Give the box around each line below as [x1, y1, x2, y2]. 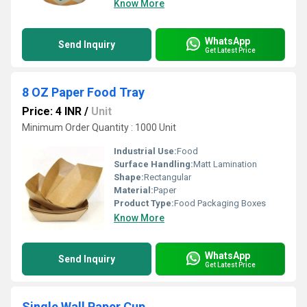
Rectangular [144, 172, 191, 182]
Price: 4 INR [22, 105, 82, 118]
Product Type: [114, 198, 174, 208]
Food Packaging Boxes [174, 198, 266, 208]
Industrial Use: [114, 146, 177, 156]
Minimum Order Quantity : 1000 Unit [22, 122, 176, 133]
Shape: [114, 172, 144, 182]
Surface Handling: [114, 159, 193, 169]
